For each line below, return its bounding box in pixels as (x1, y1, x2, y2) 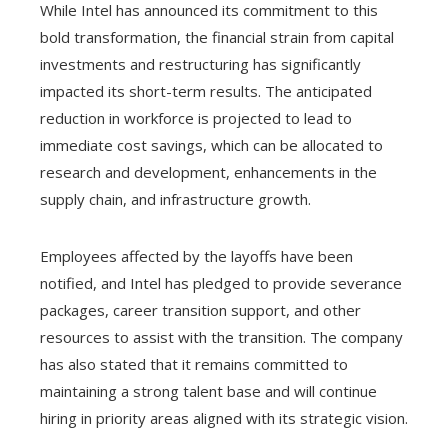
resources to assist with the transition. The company (40, 326, 403, 347)
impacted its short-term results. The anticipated (40, 80, 372, 101)
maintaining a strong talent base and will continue (40, 380, 377, 401)
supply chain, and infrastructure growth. (40, 188, 311, 209)
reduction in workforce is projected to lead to (40, 107, 352, 128)
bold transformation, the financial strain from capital (40, 26, 394, 47)
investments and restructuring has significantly (40, 53, 361, 74)
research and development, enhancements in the (40, 161, 377, 182)
